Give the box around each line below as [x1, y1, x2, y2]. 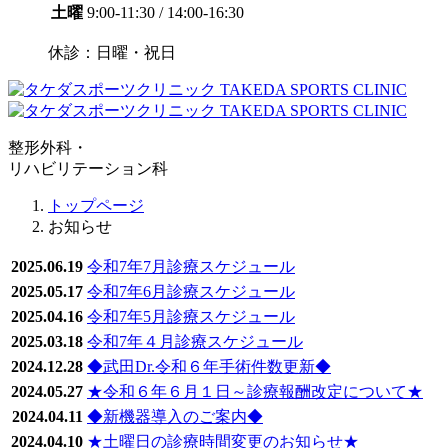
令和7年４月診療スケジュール [87, 332, 303, 350]
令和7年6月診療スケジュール [87, 282, 295, 300]
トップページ [48, 196, 144, 214]
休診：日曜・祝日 [48, 43, 176, 61]
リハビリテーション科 [8, 159, 168, 177]
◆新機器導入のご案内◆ [87, 407, 263, 425]
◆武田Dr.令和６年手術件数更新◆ [87, 357, 331, 375]
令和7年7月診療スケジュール [87, 257, 295, 275]
